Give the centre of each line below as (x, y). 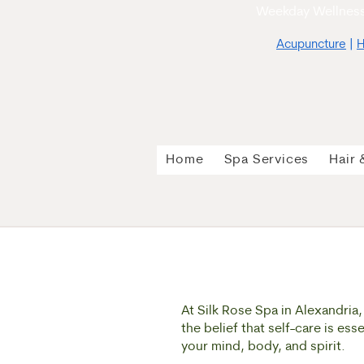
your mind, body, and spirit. (263, 347)
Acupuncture (311, 45)
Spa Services (266, 160)
